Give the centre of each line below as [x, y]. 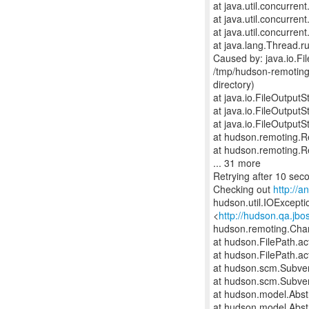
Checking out [243, 189]
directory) [234, 84]
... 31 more [237, 163]
